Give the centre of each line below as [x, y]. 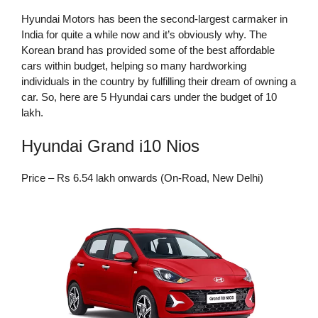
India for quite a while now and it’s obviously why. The [144, 34]
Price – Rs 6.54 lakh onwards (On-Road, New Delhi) [142, 178]
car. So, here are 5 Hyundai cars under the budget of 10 [149, 97]
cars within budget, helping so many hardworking [134, 65]
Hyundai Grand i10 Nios [110, 146]
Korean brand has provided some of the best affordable [148, 50]
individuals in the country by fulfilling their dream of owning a [159, 81]
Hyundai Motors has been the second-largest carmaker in [154, 18]
